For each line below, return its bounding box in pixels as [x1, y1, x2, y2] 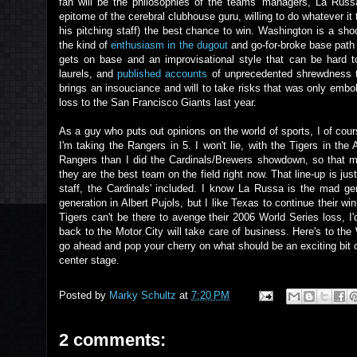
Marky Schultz [109, 289, 176, 302]
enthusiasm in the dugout [111, 39, 231, 51]
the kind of [59, 39, 112, 51]
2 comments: [59, 330, 166, 350]
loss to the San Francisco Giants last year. [59, 96, 257, 108]
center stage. [59, 254, 120, 266]
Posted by [59, 289, 109, 302]
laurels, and [59, 68, 118, 80]
